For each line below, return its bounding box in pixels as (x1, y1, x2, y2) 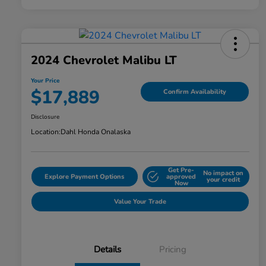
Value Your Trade (114, 197, 166, 206)
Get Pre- (168, 165, 195, 175)
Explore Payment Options (45, 172, 125, 181)
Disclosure (31, 112, 59, 121)
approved (166, 172, 197, 181)
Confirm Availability (163, 87, 226, 97)
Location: (31, 126, 61, 137)
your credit (206, 175, 240, 185)
